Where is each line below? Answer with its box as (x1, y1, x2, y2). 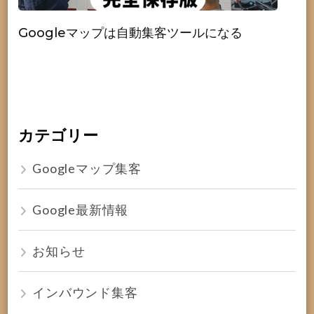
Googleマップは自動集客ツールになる (18, 25, 243, 41)
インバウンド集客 (32, 285, 138, 300)
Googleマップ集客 (32, 161, 142, 176)
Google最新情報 (32, 202, 129, 217)
